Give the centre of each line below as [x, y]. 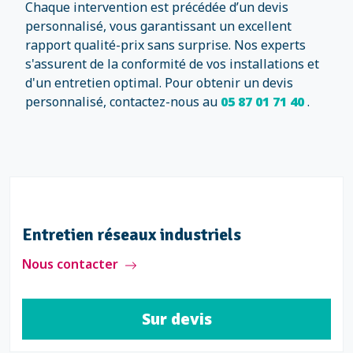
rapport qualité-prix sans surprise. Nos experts [165, 45]
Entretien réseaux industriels [132, 235]
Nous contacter [70, 264]
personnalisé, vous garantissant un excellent [158, 26]
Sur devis [176, 319]
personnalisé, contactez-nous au [123, 102]
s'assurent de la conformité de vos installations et [172, 64]
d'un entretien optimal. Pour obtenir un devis [159, 83]
